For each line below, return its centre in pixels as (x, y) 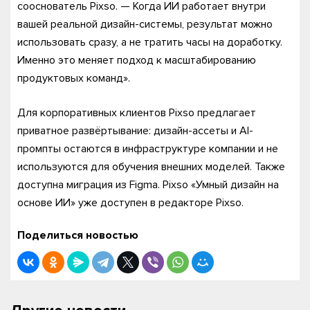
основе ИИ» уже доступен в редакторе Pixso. (130, 203)
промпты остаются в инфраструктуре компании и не (148, 149)
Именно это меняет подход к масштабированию (137, 60)
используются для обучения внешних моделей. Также (151, 167)
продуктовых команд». (74, 78)
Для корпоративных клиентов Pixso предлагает (137, 113)
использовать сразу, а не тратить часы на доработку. (150, 42)
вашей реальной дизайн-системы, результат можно (145, 24)
